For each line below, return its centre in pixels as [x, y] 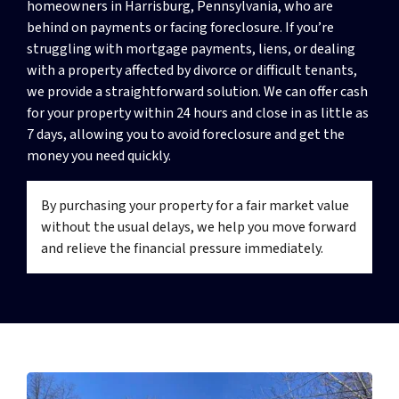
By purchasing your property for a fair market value [195, 205]
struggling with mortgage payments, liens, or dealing [191, 49]
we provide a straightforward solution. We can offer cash [197, 91]
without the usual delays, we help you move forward [199, 227]
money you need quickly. [99, 155]
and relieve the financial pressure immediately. [182, 248]
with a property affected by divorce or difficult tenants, [192, 70]
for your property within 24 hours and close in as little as [198, 113]
